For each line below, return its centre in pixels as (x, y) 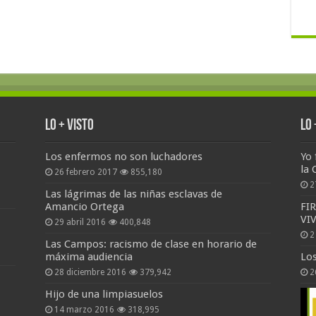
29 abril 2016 (80, 223)
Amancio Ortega (84, 207)
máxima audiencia (89, 257)
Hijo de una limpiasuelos (104, 294)
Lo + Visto (69, 126)
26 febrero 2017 (85, 172)
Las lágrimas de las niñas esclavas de (133, 194)
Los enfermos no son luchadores (123, 157)
